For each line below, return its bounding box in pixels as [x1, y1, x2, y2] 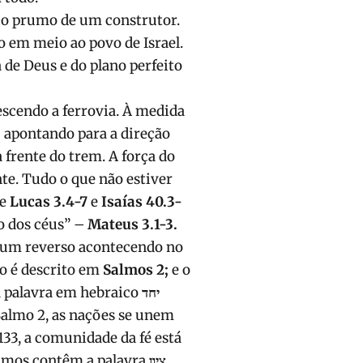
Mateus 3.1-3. [88, 216, 177, 234]
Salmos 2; [103, 261, 172, 280]
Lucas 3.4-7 [10, 193, 91, 211]
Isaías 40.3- [101, 193, 182, 211]
